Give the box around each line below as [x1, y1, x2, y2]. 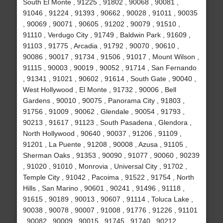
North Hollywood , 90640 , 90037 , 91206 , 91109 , [22, 129, 182, 138]
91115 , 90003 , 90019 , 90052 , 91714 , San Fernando [22, 64, 197, 72]
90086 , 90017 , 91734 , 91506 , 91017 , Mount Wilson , [22, 53, 199, 61]
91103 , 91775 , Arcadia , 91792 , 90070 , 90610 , [22, 42, 179, 50]
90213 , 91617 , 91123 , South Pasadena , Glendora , [22, 118, 192, 127]
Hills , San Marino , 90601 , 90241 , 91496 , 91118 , [22, 184, 185, 193]
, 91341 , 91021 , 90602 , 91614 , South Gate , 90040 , [22, 75, 196, 83]
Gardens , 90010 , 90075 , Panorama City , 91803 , [22, 97, 185, 105]
